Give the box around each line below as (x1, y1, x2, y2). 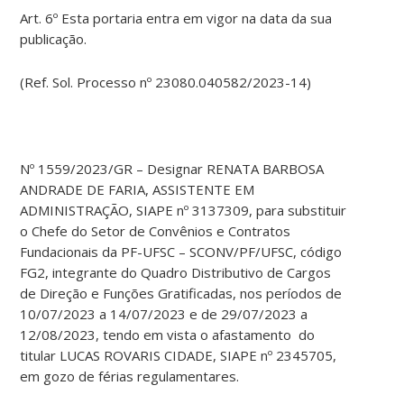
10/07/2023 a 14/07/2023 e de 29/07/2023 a (20, 305, 308, 324)
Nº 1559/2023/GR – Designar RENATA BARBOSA (20, 160, 325, 179)
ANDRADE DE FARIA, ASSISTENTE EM (20, 180, 255, 199)
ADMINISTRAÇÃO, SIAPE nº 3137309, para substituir (20, 201, 347, 220)
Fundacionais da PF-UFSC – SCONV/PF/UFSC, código (20, 243, 343, 262)
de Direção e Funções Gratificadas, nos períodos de (20, 284, 343, 303)
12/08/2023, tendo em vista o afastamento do (20, 326, 316, 344)
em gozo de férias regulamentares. (20, 367, 240, 386)
